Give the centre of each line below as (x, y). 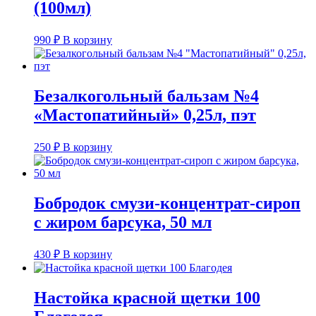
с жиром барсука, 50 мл (123, 222)
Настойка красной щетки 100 (147, 297)
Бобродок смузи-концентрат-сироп (167, 203)
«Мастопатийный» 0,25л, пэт (145, 115)
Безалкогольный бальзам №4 (146, 96)
